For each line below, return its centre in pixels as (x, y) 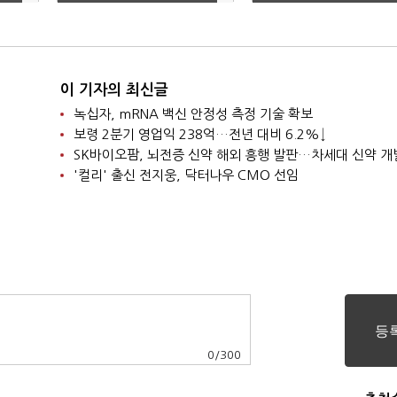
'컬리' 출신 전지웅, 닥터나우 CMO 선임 (186, 175)
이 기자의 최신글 (114, 90)
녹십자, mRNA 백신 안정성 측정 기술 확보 (193, 114)
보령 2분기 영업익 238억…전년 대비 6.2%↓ (199, 134)
